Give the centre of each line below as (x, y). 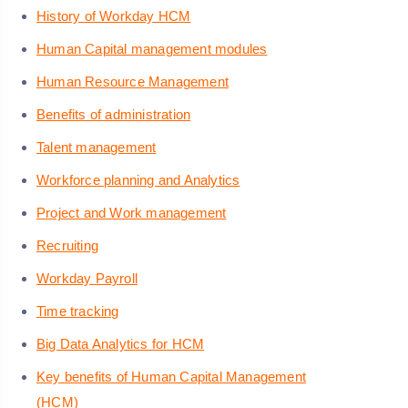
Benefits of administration (114, 115)
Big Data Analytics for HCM (121, 344)
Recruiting (67, 246)
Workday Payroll (87, 279)
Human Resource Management (133, 82)
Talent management (97, 148)
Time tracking (78, 311)
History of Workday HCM (114, 16)
